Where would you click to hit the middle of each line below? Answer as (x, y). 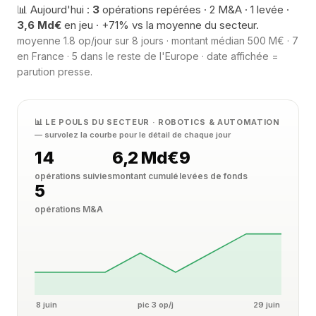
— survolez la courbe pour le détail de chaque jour (133, 135)
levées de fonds (213, 176)
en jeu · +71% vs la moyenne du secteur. (160, 25)
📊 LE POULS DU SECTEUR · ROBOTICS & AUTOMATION (157, 122)
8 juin (47, 305)
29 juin (267, 305)
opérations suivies (73, 176)
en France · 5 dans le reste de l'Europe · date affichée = (148, 56)
